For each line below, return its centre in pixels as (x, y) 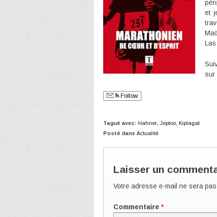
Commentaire (137, 207)
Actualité (147, 133)
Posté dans (120, 133)
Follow (129, 96)
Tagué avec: (121, 123)
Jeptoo (168, 123)
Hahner (147, 123)
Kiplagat (189, 123)
